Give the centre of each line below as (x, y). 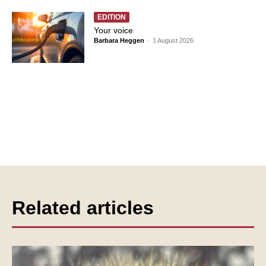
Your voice (114, 31)
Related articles (83, 208)
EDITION (112, 18)
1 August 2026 (173, 41)
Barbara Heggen (119, 41)
